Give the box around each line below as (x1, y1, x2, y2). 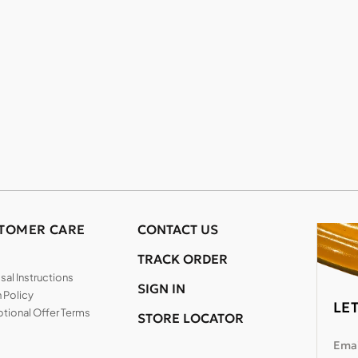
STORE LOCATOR (137, 310, 244, 327)
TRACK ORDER (137, 251, 228, 268)
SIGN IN (137, 280, 185, 297)
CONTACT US (137, 221, 218, 238)
